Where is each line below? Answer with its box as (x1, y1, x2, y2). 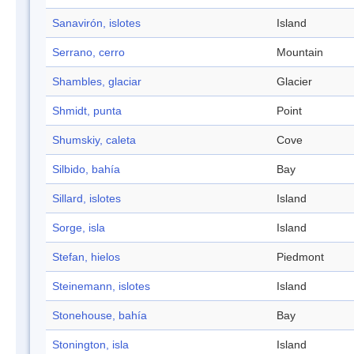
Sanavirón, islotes (52, 17, 141, 30)
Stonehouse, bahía (52, 309, 147, 322)
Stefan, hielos (52, 250, 120, 264)
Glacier (277, 75, 312, 88)
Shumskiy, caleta (52, 134, 136, 147)
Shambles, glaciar (52, 75, 141, 88)
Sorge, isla (52, 221, 105, 235)
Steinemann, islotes (52, 280, 150, 293)
